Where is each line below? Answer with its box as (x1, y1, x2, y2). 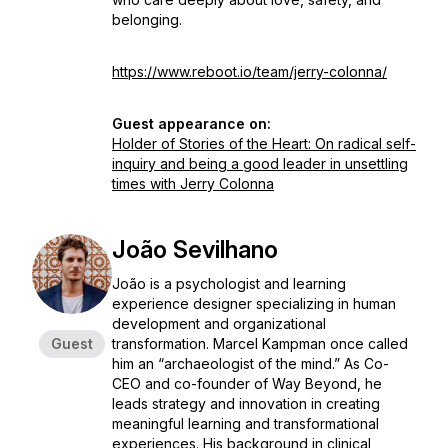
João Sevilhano (112, 235, 278, 264)
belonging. (112, 11, 182, 28)
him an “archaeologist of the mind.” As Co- (112, 355, 389, 372)
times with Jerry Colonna (112, 175, 274, 192)
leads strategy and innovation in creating (112, 395, 380, 412)
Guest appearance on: (112, 115, 271, 132)
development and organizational (112, 315, 326, 332)
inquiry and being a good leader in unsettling (112, 155, 408, 172)
